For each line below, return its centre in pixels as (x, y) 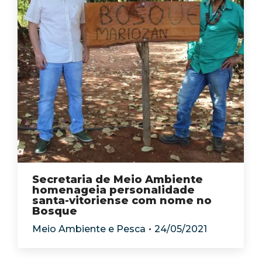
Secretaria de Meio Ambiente (118, 180)
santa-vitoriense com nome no (122, 201)
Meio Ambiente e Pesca (89, 229)
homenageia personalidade (113, 190)
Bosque (55, 211)
